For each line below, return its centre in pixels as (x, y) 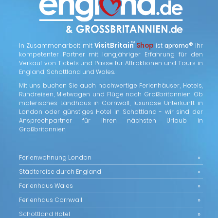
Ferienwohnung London (55, 158)
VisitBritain (114, 46)
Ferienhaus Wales (46, 186)
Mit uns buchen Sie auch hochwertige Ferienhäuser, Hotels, (111, 86)
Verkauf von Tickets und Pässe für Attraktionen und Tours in (111, 63)
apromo (177, 46)
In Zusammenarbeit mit (57, 46)
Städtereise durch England (60, 172)
